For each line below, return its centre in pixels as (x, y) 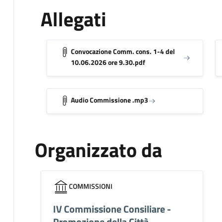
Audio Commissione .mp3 (109, 100)
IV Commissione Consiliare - (112, 209)
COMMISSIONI (90, 186)
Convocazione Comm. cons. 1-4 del (123, 51)
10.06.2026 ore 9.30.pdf (108, 62)
